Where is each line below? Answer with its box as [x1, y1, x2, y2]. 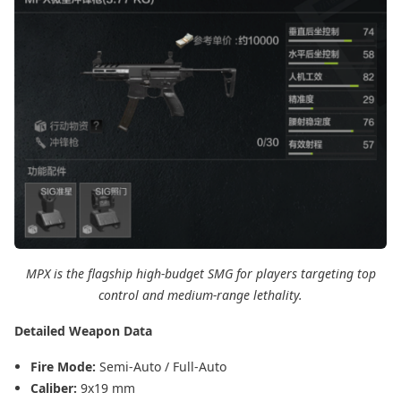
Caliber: [30, 380, 81, 397]
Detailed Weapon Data [14, 322, 152, 340]
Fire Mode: [30, 358, 99, 376]
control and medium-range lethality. [98, 286, 303, 304]
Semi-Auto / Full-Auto [99, 358, 226, 376]
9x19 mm [81, 380, 135, 397]
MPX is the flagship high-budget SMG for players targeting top [25, 265, 376, 283]
